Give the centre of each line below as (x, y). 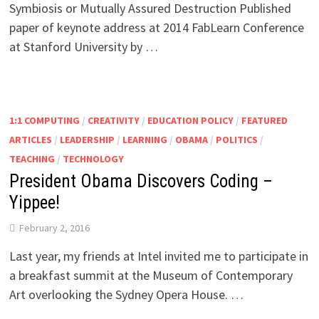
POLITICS (236, 139)
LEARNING (145, 139)
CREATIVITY (113, 120)
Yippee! (34, 202)
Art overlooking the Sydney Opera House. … (126, 294)
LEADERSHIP (87, 139)
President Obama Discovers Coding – (141, 181)
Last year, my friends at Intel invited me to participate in (158, 256)
